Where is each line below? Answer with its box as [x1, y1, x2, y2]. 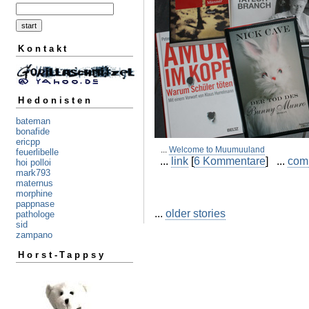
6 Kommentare [194, 154, 266, 167]
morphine [16, 188, 52, 199]
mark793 [16, 168, 50, 179]
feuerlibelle [16, 147, 59, 158]
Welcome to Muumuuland [169, 145, 265, 154]
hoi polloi [16, 157, 51, 168]
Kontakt [18, 43, 70, 54]
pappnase [16, 199, 54, 210]
